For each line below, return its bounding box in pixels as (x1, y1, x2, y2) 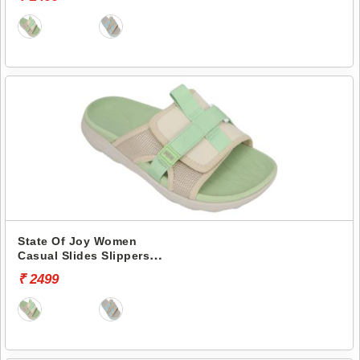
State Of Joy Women (18, 234, 137, 247)
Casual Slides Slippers (18, 248, 149, 262)
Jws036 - (18, 263, 69, 276)
